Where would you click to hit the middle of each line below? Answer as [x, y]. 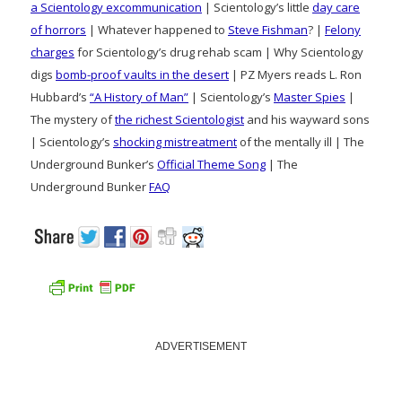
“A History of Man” [139, 96]
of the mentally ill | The [301, 141]
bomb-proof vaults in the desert [142, 74]
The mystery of [73, 119]
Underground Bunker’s [94, 164]
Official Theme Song [211, 164]
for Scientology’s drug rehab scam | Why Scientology [219, 52]
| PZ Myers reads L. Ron [295, 74]
